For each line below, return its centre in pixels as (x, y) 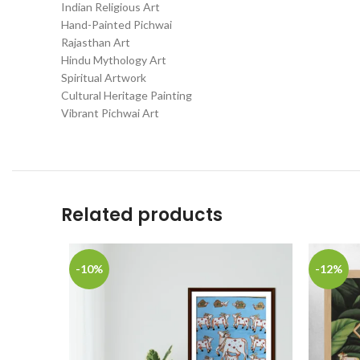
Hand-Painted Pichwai (117, 25)
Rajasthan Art (96, 42)
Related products (142, 215)
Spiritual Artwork (104, 78)
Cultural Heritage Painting (127, 95)
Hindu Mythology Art (114, 60)
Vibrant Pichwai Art (110, 113)
